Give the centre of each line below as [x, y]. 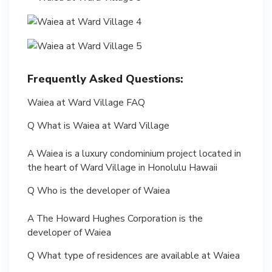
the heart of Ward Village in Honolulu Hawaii [122, 167]
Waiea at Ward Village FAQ [86, 102]
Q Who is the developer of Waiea [99, 190]
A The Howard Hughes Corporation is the [115, 218]
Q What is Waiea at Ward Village [98, 125]
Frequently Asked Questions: [105, 79]
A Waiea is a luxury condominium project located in [134, 153]
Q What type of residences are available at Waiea [134, 255]
